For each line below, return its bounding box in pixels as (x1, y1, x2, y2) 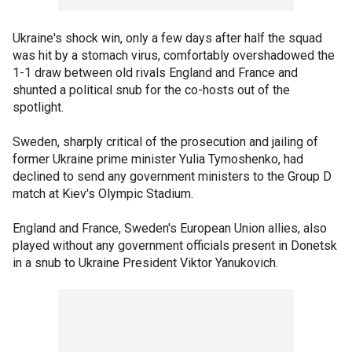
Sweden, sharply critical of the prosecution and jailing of (13, 134, 318, 149)
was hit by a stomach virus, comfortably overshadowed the (13, 48, 335, 63)
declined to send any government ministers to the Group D (13, 169, 332, 184)
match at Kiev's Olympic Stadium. (13, 186, 193, 201)
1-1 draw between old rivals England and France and (13, 65, 298, 80)
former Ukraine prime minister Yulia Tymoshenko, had (13, 152, 303, 167)
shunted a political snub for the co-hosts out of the (13, 82, 290, 97)
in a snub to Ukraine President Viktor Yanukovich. (13, 255, 278, 270)
